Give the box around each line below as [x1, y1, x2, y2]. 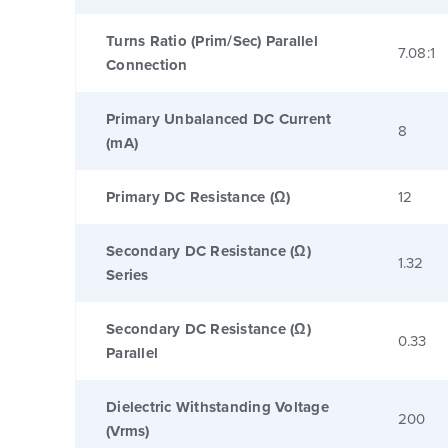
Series [106, 263, 149, 286]
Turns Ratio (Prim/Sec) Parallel [106, 29, 318, 52]
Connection [106, 53, 188, 76]
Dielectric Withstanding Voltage [106, 395, 329, 418]
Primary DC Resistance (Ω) [106, 185, 291, 208]
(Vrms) [106, 419, 150, 442]
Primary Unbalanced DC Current [106, 107, 332, 130]
